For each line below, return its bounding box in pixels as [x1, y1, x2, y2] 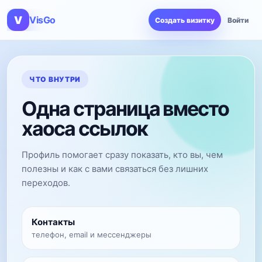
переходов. [22, 177, 70, 188]
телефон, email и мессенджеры [32, 230, 151, 239]
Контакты [32, 216, 75, 227]
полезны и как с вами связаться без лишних [22, 163, 208, 174]
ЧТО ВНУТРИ [29, 75, 81, 84]
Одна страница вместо [22, 96, 229, 120]
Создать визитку [155, 15, 215, 25]
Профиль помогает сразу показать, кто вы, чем [22, 149, 223, 160]
